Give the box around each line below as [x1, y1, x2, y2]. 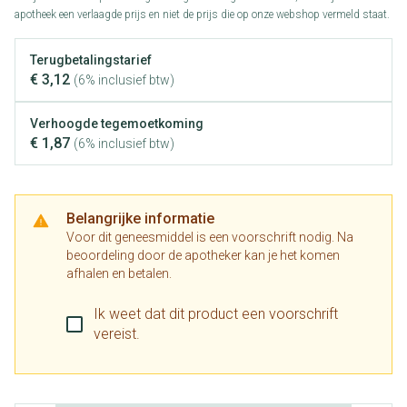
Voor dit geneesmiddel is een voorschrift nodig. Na [66, 230, 353, 244]
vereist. [94, 325, 140, 342]
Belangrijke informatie [66, 210, 214, 227]
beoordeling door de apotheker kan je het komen [66, 248, 340, 263]
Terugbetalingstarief [30, 53, 152, 67]
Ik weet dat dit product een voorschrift [94, 305, 338, 323]
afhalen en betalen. [66, 266, 172, 281]
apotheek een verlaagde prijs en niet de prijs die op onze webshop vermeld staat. [15, 8, 390, 21]
